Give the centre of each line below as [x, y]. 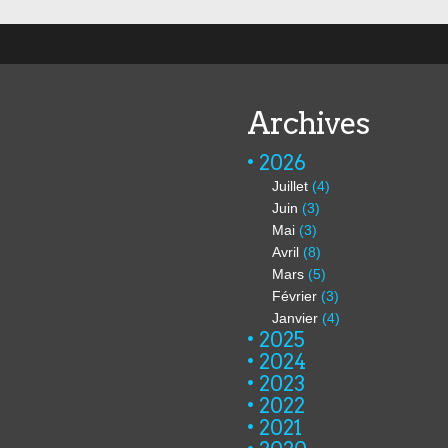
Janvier [295, 318]
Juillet [290, 186]
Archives [308, 123]
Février [294, 296]
